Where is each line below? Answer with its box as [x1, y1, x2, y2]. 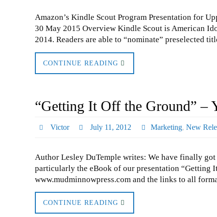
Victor [50, 123, 69, 131]
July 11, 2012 [90, 123, 132, 131]
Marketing [151, 123, 183, 131]
